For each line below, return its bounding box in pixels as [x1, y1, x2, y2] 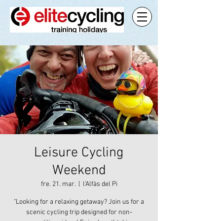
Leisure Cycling [34, 145, 124, 161]
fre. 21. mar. [40, 180, 75, 188]
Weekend [52, 162, 106, 179]
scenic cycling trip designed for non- [26, 208, 132, 217]
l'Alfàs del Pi [82, 180, 117, 188]
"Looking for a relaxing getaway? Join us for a [14, 198, 144, 206]
